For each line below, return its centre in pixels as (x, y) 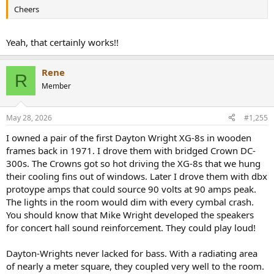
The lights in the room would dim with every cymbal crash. (130, 202)
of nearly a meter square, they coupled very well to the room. (135, 266)
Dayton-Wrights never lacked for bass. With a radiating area (132, 253)
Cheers (27, 9)
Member (56, 86)
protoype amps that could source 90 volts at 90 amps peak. (131, 189)
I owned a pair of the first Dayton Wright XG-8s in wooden (129, 137)
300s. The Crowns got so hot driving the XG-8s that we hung (133, 163)
